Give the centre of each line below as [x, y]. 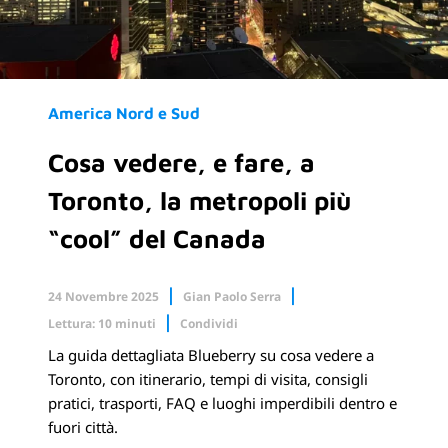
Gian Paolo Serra [232, 296]
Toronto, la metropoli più [199, 199]
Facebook [146, 365]
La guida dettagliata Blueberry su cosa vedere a [211, 354]
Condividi [209, 323]
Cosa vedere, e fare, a [181, 161]
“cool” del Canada [157, 237]
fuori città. [83, 426]
